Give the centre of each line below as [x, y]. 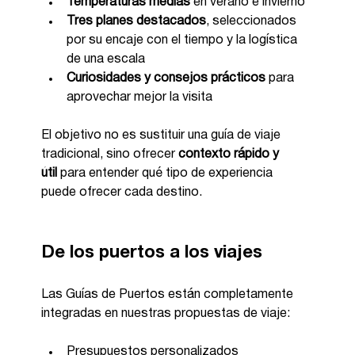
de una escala [106, 59]
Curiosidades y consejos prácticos [166, 78]
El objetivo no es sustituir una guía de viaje [163, 135]
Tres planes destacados [137, 21]
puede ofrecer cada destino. [122, 192]
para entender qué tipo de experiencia [167, 173]
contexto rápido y [231, 154]
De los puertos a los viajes [152, 252]
